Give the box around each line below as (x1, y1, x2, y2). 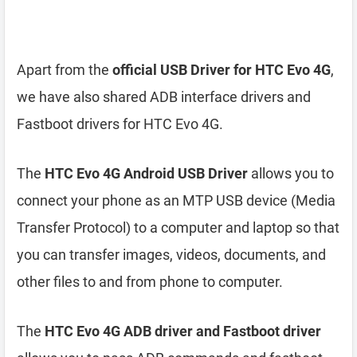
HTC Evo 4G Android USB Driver (45, 165, 248, 182)
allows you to (248, 165, 334, 182)
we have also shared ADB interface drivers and (17, 88, 311, 105)
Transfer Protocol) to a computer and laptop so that (17, 219, 339, 236)
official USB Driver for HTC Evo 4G (112, 61, 331, 78)
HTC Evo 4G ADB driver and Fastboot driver (45, 323, 321, 339)
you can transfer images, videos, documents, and (17, 246, 326, 263)
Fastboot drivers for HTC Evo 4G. (17, 116, 223, 132)
